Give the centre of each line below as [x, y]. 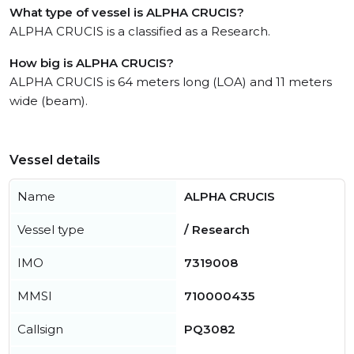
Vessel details [55, 160]
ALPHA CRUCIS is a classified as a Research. [140, 32]
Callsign [40, 330]
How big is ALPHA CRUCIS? [92, 63]
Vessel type [51, 230]
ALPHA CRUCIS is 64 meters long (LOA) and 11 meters [171, 82]
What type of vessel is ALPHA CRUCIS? [127, 13]
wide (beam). [49, 101]
